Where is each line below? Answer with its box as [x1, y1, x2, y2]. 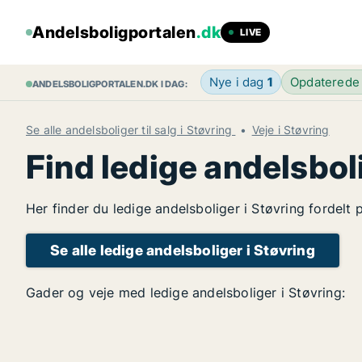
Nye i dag [208, 74, 267, 90]
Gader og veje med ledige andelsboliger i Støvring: [26, 284, 345, 301]
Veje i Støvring [251, 123, 330, 137]
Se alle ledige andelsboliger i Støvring [50, 242, 315, 259]
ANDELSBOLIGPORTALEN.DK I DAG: [32, 78, 187, 90]
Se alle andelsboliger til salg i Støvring [26, 123, 236, 137]
